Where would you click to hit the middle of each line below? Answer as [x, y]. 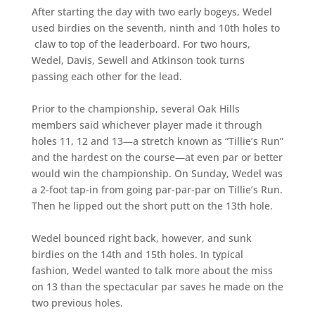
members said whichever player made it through [147, 125]
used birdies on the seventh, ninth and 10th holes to [155, 28]
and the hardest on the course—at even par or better [157, 157]
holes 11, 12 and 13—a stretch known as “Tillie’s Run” [157, 141]
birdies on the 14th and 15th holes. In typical [137, 254]
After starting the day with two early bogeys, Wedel [152, 12]
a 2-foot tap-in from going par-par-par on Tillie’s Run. [157, 189]
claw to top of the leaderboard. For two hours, [141, 44]
